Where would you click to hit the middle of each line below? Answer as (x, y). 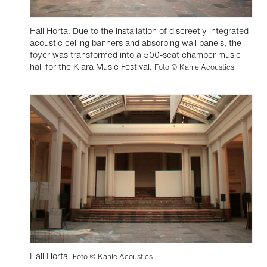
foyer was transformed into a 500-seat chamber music (135, 55)
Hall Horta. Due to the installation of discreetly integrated (139, 31)
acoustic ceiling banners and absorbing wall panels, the (136, 43)
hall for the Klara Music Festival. (92, 66)
